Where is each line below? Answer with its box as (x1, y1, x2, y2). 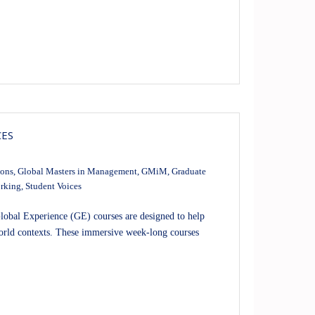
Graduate (171, 167, 206, 177)
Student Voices (25, 181, 82, 192)
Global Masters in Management (17, 167, 137, 177)
